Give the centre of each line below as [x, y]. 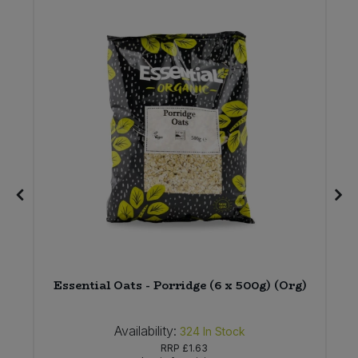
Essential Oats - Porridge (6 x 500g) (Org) [180, 286]
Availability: [146, 331]
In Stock [225, 332]
